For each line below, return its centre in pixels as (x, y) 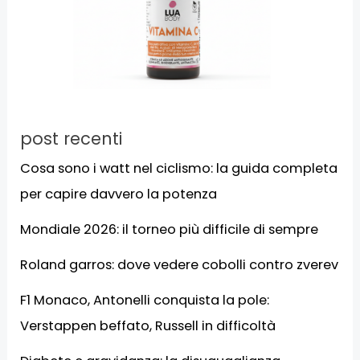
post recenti (72, 138)
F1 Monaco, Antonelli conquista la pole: (145, 300)
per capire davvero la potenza (119, 194)
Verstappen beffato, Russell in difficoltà (148, 325)
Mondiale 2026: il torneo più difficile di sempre (170, 229)
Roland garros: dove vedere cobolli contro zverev (180, 264)
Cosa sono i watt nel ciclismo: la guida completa (179, 168)
